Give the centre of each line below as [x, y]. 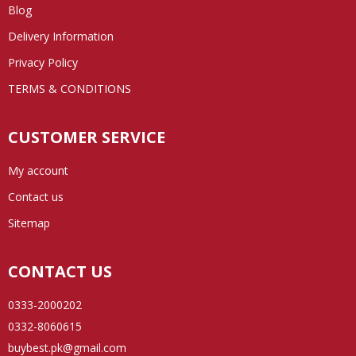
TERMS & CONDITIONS [70, 88]
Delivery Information [61, 36]
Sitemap [29, 222]
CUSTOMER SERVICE [87, 137]
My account [38, 170]
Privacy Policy [43, 62]
